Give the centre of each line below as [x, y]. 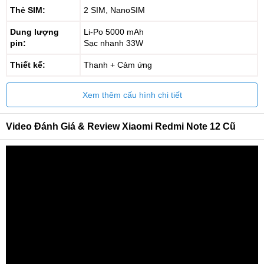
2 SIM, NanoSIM [114, 10]
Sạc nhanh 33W [113, 43]
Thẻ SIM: [28, 10]
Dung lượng [34, 32]
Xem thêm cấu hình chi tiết [132, 95]
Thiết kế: [28, 65]
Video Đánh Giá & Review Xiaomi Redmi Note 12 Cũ [121, 126]
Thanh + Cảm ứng [118, 65]
